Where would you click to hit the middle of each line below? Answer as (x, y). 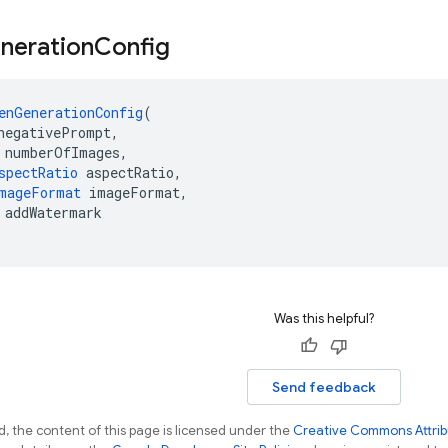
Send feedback (323, 387)
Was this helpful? (323, 318)
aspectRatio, (130, 172)
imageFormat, (134, 192)
